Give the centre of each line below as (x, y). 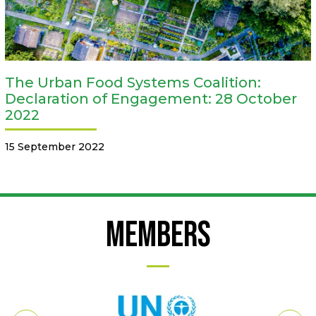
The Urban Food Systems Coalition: (133, 83)
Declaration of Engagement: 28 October (151, 99)
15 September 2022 (54, 147)
